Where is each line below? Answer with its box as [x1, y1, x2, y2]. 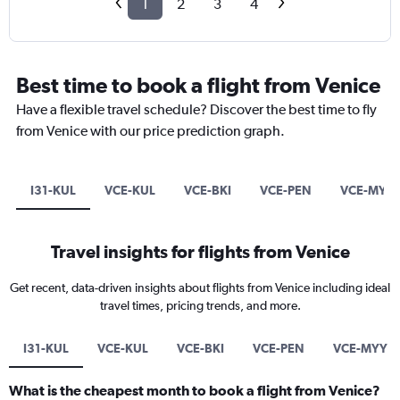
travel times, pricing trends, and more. [99, 298, 301, 313]
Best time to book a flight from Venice [16, 72, 380, 98]
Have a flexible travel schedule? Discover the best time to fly [16, 101, 377, 119]
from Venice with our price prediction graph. [16, 122, 285, 140]
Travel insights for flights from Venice [50, 241, 350, 262]
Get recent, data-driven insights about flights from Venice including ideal [10, 280, 390, 296]
